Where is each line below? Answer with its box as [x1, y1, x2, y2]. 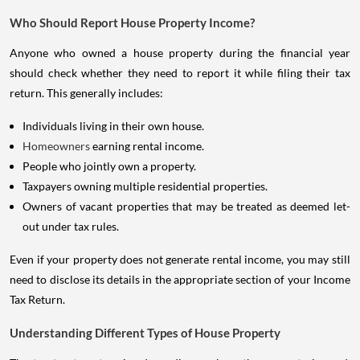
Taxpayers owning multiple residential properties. [22, 178, 268, 193]
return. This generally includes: [10, 85, 163, 100]
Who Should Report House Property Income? [10, 14, 255, 30]
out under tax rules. [22, 219, 119, 233]
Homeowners [22, 138, 92, 153]
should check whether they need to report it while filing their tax [10, 65, 350, 80]
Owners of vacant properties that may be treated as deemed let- [22, 198, 350, 213]
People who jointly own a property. [22, 158, 196, 173]
